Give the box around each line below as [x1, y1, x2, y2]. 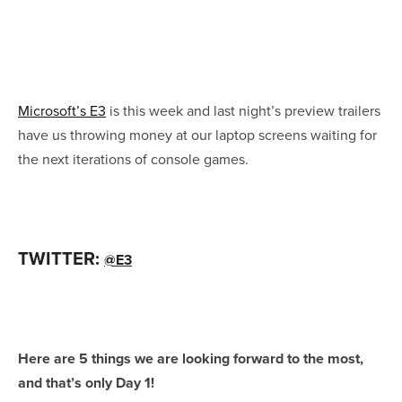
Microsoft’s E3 [18, 100, 106, 120]
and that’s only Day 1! [18, 371, 154, 393]
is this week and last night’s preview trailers [106, 100, 380, 120]
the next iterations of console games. [18, 148, 249, 169]
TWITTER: [18, 244, 104, 271]
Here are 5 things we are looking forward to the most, [18, 347, 363, 369]
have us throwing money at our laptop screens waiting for [18, 124, 377, 144]
